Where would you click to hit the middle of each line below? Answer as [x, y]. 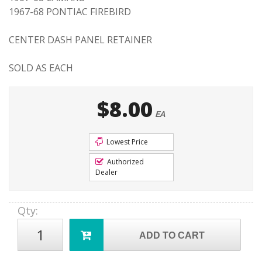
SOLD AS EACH [41, 68]
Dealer [106, 172]
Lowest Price [126, 142]
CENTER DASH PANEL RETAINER [80, 40]
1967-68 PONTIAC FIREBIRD [70, 12]
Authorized [124, 162]
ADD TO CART [172, 235]
